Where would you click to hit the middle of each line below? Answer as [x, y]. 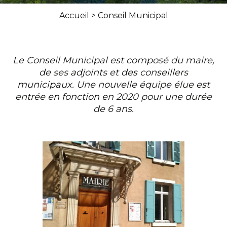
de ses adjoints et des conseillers [113, 72]
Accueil [74, 15]
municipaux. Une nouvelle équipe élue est [113, 85]
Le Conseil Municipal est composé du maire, [113, 60]
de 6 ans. [113, 109]
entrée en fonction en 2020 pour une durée [113, 97]
